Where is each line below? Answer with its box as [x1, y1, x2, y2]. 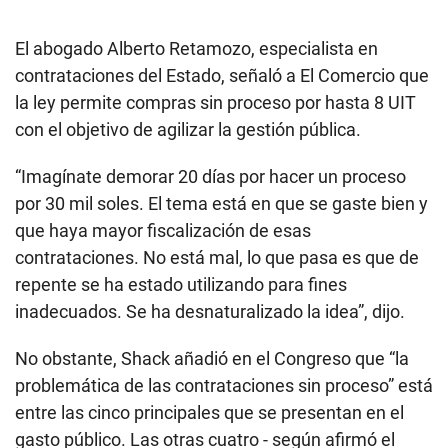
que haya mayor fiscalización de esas [15, 220, 311, 242]
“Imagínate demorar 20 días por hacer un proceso [15, 166, 406, 188]
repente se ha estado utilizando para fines [15, 274, 347, 296]
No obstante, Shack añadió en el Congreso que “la [15, 348, 409, 370]
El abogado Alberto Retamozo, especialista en [15, 38, 378, 60]
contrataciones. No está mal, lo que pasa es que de [15, 247, 419, 269]
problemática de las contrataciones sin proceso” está [15, 375, 433, 397]
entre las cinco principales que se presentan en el [15, 402, 404, 424]
